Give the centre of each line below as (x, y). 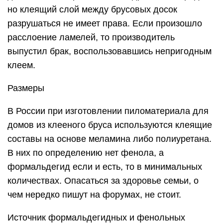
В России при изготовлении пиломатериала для (108, 111)
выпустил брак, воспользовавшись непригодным (110, 51)
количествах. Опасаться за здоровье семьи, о (103, 180)
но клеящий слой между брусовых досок (92, 9)
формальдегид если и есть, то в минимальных (105, 167)
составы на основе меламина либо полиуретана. (110, 139)
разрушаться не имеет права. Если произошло (105, 23)
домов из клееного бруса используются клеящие (110, 125)
